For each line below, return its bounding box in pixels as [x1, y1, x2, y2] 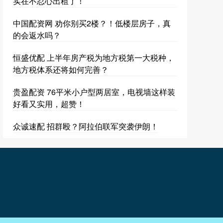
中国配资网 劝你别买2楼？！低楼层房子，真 [13, 17, 171, 29]
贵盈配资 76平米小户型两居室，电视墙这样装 [13, 86, 175, 98]
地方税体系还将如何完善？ [13, 64, 109, 76]
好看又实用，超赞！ [13, 98, 85, 110]
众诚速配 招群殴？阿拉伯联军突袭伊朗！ [13, 120, 158, 132]
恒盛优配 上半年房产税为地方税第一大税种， [13, 52, 174, 64]
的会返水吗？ [13, 29, 61, 41]
